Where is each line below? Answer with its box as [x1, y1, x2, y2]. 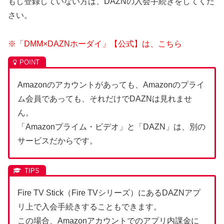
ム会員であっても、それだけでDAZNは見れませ [17, 94, 192, 103]
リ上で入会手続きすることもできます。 [17, 202, 161, 211]
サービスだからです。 [17, 136, 97, 145]
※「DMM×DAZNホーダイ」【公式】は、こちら [8, 39, 182, 48]
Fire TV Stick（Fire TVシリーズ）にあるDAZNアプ [17, 188, 200, 197]
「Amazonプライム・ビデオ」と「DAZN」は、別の [17, 122, 205, 131]
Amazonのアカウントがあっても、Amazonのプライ [17, 80, 204, 89]
